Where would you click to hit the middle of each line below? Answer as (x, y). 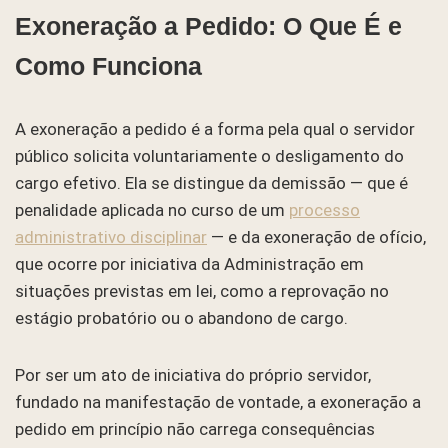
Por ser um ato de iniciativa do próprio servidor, (193, 374)
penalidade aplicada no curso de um (152, 209)
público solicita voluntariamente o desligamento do (209, 155)
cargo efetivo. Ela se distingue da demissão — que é (211, 182)
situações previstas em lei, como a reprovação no (202, 290)
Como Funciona (108, 65)
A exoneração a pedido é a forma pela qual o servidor (215, 128)
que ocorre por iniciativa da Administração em (189, 263)
